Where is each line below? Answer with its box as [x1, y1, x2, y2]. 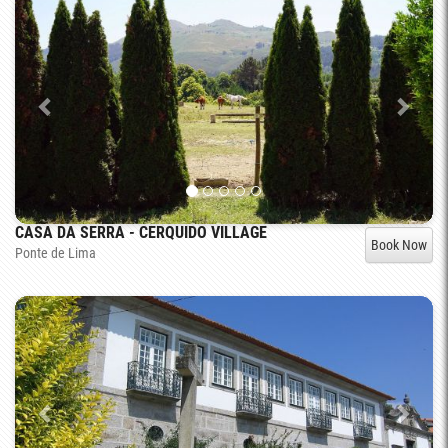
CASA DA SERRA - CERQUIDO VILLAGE [15, 222, 267, 242]
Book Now [371, 236, 427, 253]
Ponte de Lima [15, 244, 96, 261]
